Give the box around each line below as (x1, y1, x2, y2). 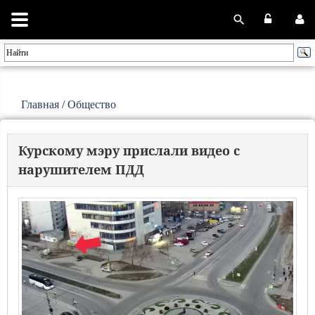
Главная (21, 98, 59, 110)
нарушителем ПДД (18, 161, 144, 178)
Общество (67, 98, 116, 110)
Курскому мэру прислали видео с (18, 142, 240, 159)
